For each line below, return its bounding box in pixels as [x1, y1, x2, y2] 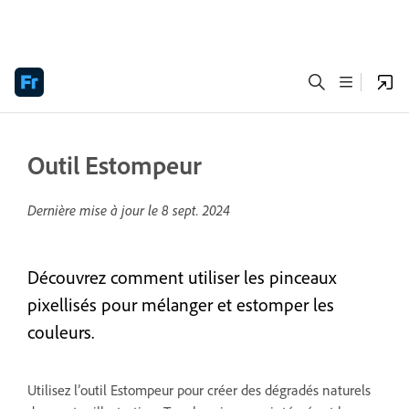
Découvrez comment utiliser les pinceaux [27, 266, 337, 288]
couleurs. [27, 320, 94, 343]
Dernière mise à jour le [27, 201, 162, 219]
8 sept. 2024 [162, 201, 230, 219]
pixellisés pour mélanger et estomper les [27, 293, 334, 316]
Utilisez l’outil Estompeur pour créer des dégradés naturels [27, 381, 371, 399]
